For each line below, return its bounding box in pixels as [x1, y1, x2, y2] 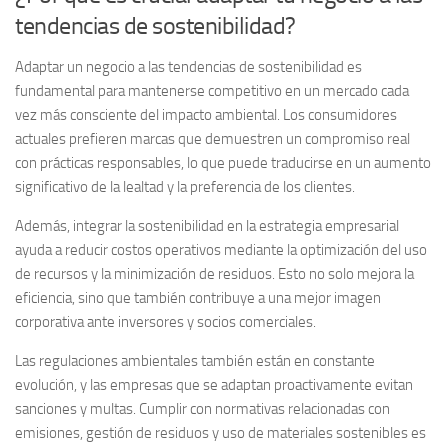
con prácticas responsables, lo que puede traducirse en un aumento [15, 153, 431, 172]
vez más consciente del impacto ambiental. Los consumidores [15, 105, 397, 124]
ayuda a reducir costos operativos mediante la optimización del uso [15, 240, 427, 259]
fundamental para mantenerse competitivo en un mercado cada [15, 81, 409, 100]
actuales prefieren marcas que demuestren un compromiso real [15, 129, 410, 148]
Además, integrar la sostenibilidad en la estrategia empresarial [15, 216, 399, 235]
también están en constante [198, 351, 375, 370]
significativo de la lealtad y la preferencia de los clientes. [15, 177, 355, 196]
